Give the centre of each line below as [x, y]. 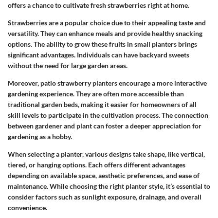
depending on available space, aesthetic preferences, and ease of [104, 176]
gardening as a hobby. [40, 137]
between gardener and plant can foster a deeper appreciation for [105, 126]
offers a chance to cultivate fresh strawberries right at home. [99, 5]
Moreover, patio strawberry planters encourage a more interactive [107, 83]
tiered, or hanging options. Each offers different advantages [97, 165]
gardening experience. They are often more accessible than [96, 94]
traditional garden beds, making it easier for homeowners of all [102, 105]
